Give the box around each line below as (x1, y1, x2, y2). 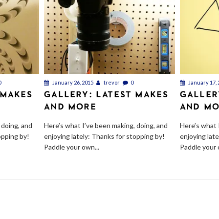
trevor (103, 79, 120, 86)
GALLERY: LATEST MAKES (44, 89, 169, 99)
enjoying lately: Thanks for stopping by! (44, 132, 165, 141)
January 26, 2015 (51, 79, 94, 86)
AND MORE (44, 102, 97, 111)
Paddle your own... (44, 143, 100, 152)
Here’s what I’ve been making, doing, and (44, 121, 168, 130)
